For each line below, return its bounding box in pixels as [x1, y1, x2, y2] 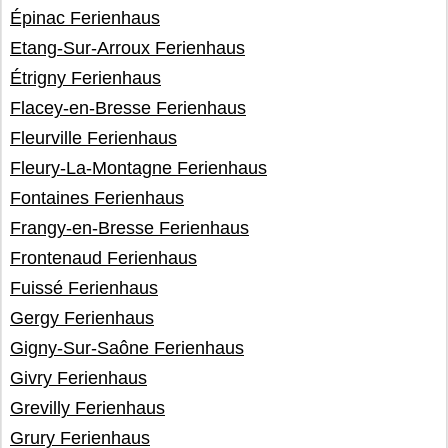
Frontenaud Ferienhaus [10, 248, 197, 268]
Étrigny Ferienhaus [10, 68, 161, 88]
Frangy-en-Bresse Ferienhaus [10, 218, 249, 238]
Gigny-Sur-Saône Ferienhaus [10, 338, 244, 358]
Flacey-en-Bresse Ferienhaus [10, 98, 246, 118]
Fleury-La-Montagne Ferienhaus [10, 158, 267, 178]
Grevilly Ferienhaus [10, 398, 165, 418]
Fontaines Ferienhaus [10, 188, 184, 208]
